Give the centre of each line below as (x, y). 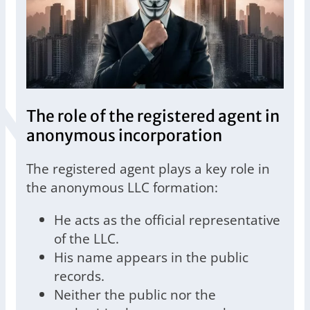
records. (79, 275)
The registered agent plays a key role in (148, 168)
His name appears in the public (151, 257)
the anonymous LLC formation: (122, 187)
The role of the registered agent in (153, 116)
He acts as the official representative (167, 219)
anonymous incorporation (124, 135)
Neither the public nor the (135, 294)
